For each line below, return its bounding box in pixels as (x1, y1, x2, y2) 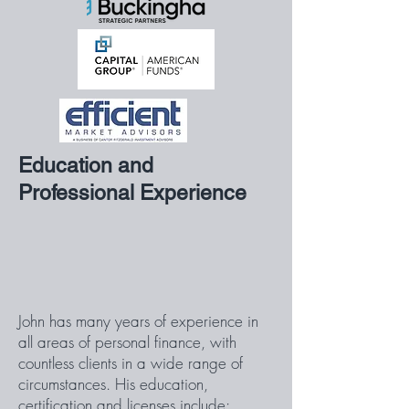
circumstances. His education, (18, 373, 208, 394)
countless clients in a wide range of (18, 352, 243, 373)
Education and (18, 153, 153, 177)
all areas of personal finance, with (18, 331, 236, 352)
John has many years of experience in (18, 310, 258, 331)
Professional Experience (18, 181, 246, 204)
